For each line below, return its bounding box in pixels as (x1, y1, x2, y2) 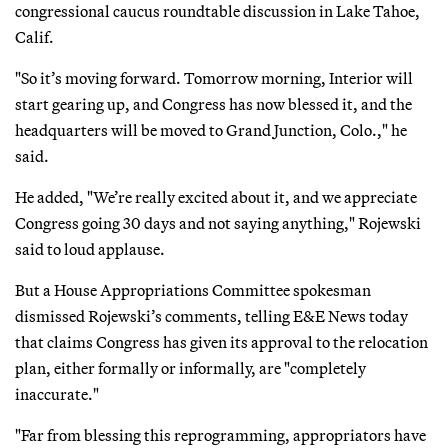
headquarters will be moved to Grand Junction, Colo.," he (15, 119, 407, 140)
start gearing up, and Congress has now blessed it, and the (15, 93, 412, 114)
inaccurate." (15, 383, 99, 404)
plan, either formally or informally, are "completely (15, 357, 366, 378)
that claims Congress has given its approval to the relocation (15, 331, 428, 352)
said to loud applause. (15, 238, 165, 259)
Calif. (15, 26, 54, 47)
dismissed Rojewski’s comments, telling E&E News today (15, 305, 408, 326)
